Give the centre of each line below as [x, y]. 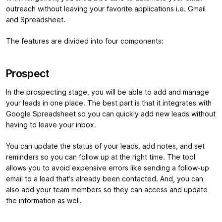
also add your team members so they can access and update [107, 190]
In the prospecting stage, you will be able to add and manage [108, 92]
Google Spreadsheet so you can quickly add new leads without [111, 114]
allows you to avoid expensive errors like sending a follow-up [108, 168]
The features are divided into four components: [86, 41]
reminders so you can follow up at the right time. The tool [101, 157]
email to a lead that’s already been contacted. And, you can [105, 179]
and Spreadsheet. [36, 20]
